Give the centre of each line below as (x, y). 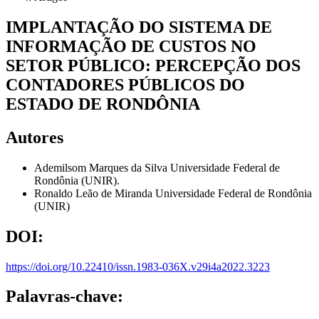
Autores (35, 137)
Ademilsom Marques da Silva (102, 167)
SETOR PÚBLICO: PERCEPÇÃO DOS (153, 65)
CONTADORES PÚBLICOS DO (125, 84)
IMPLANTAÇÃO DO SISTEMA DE (139, 27)
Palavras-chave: (64, 297)
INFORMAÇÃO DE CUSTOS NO (131, 46)
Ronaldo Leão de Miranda (95, 193)
